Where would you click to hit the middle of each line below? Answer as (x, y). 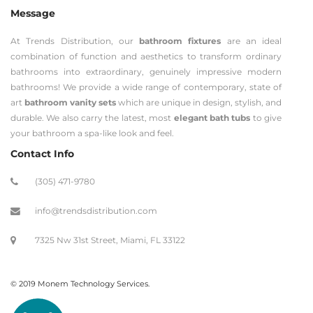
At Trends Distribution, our (75, 41)
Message (33, 14)
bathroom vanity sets (70, 103)
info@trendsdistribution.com (96, 211)
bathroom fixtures (180, 41)
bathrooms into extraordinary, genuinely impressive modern (146, 72)
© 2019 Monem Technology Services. (80, 284)
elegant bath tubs (212, 118)
